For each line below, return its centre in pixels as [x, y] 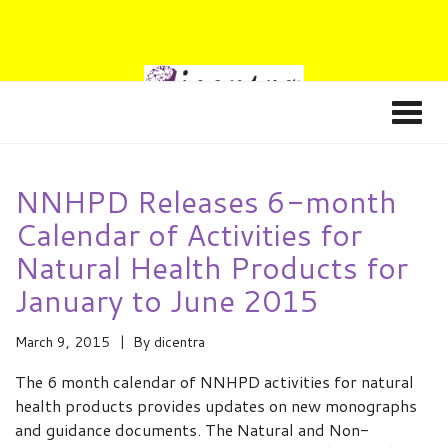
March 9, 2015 [62, 342]
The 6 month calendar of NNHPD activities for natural [214, 381]
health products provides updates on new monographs [216, 405]
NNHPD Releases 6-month [206, 201]
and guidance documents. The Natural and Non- [192, 429]
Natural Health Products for [211, 267]
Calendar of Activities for [188, 234]
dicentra [179, 342]
